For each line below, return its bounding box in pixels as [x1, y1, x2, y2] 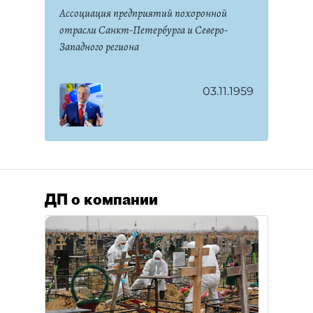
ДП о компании [45, 190, 158, 208]
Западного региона [59, 39, 139, 54]
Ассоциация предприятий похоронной [59, 6, 227, 21]
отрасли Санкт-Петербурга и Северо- [59, 22, 228, 38]
